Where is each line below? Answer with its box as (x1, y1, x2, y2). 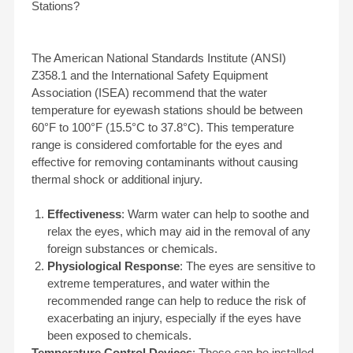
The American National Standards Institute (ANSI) (31, 52, 286, 65)
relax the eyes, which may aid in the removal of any (46, 225, 310, 239)
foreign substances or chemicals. (46, 243, 217, 256)
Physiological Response (46, 260, 180, 273)
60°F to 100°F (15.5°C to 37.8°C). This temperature (31, 121, 294, 135)
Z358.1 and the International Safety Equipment (31, 69, 268, 83)
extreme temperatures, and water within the (46, 277, 269, 291)
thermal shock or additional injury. (31, 173, 203, 187)
